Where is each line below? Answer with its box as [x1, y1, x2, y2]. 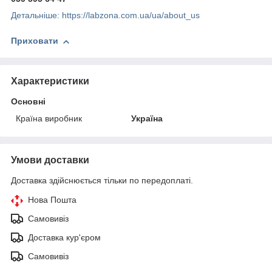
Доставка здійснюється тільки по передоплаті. [11, 175, 193, 185]
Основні [11, 96, 46, 106]
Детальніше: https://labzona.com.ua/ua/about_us [11, 10, 200, 21]
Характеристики [11, 75, 89, 86]
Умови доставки [11, 154, 89, 165]
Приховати [11, 36, 58, 46]
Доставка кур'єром [28, 232, 101, 242]
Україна [131, 113, 163, 123]
